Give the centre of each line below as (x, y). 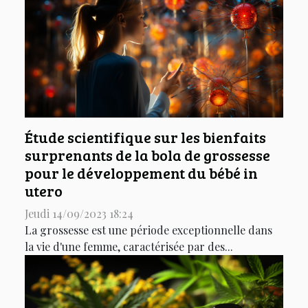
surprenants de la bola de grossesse (147, 155)
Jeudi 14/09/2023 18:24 (79, 214)
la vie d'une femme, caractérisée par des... (129, 247)
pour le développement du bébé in (141, 173)
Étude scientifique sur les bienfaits (145, 137)
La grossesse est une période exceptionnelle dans (148, 230)
